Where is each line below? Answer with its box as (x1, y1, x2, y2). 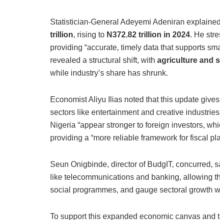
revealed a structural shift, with (50, 56, 157, 65)
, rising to (73, 30, 107, 39)
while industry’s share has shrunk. (50, 69, 168, 78)
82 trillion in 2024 (128, 30, 190, 39)
